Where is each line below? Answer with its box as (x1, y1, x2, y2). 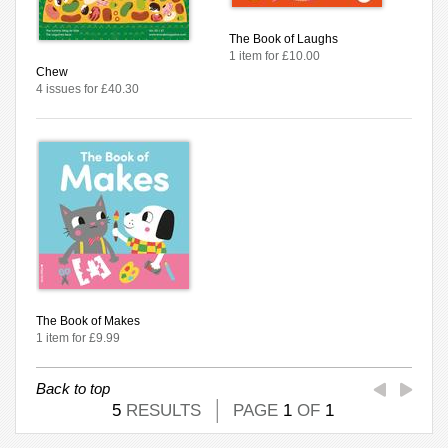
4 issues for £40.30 (36, 81, 139, 96)
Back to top (36, 379, 110, 397)
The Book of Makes (36, 313, 140, 328)
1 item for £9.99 (36, 330, 120, 345)
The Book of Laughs (229, 31, 338, 46)
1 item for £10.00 (229, 48, 320, 63)
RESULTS (121, 400, 201, 420)
